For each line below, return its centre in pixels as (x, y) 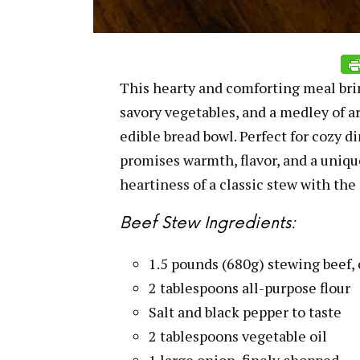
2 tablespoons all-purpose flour (250, 287)
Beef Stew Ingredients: (208, 224)
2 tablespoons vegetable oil (238, 335)
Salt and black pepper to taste (245, 311)
